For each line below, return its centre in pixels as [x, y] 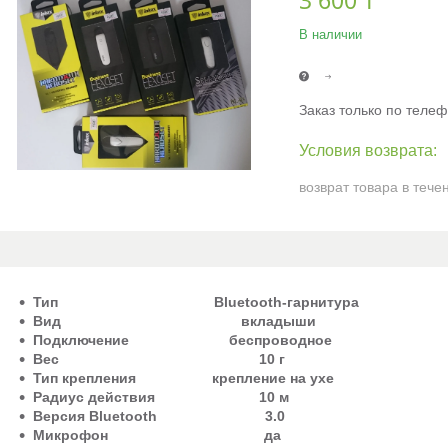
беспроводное [280, 339]
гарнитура [323, 301]
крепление [249, 377]
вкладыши [278, 320]
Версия [59, 415]
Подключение [81, 339]
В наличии [330, 35]
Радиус [58, 396]
